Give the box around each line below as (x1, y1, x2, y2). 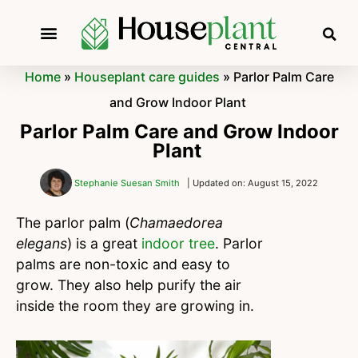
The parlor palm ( (16, 214, 129, 232)
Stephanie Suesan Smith (74, 177, 180, 189)
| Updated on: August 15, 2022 (187, 177, 318, 189)
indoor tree (141, 235, 215, 253)
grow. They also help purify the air (16, 276, 241, 294)
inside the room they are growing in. (16, 297, 258, 315)
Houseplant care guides (74, 69, 220, 86)
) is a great (67, 235, 141, 253)
